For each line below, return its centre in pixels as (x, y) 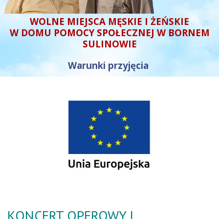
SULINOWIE (109, 44)
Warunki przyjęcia (109, 66)
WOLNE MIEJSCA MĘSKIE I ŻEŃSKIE (109, 22)
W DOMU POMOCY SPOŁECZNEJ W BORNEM (109, 33)
